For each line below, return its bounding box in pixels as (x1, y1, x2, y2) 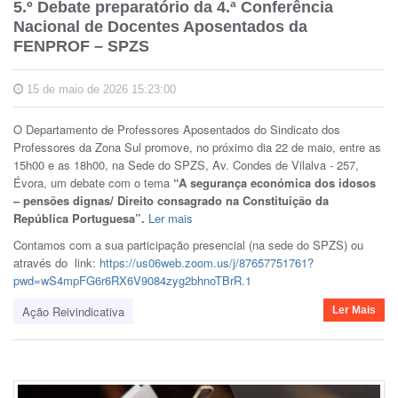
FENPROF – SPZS (13, 36, 149, 55)
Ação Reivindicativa (22, 302, 124, 320)
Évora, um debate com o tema (13, 173, 173, 191)
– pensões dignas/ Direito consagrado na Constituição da (13, 191, 329, 209)
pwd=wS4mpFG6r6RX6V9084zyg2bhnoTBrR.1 (13, 271, 251, 289)
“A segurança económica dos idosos (173, 173, 376, 191)
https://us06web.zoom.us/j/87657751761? (99, 253, 314, 271)
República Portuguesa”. (13, 209, 145, 227)
